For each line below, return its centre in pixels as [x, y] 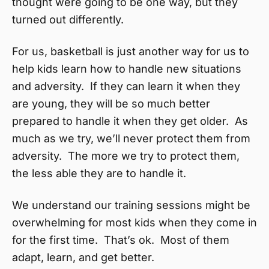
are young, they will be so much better [111, 104]
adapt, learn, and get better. [83, 257]
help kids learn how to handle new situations [127, 69]
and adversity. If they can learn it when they [126, 86]
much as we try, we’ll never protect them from [131, 138]
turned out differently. [68, 20]
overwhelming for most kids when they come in [134, 222]
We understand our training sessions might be [131, 205]
